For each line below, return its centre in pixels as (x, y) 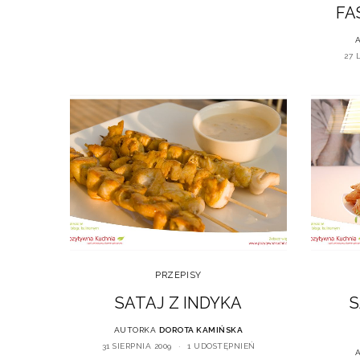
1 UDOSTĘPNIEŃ (221, 346)
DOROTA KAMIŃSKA (201, 330)
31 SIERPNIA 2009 (137, 346)
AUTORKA (135, 330)
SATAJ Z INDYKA (178, 303)
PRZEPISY (178, 276)
